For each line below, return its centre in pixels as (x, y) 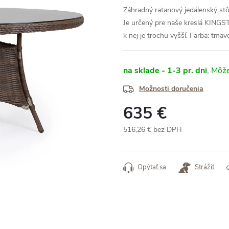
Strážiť (204, 167)
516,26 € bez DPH (153, 130)
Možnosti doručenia (171, 89)
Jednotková (141, 140)
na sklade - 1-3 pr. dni (165, 71)
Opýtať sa (152, 167)
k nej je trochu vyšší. (155, 36)
